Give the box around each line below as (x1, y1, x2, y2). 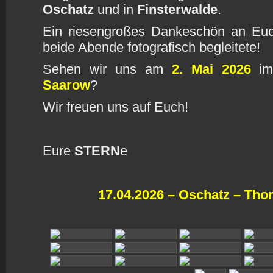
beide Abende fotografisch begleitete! (43, 40, 260, 55)
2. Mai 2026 (171, 62, 251, 77)
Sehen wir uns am (43, 62, 172, 77)
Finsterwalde (137, 2, 218, 17)
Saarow (43, 77, 90, 93)
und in (94, 2, 137, 17)
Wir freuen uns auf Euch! (43, 99, 188, 115)
